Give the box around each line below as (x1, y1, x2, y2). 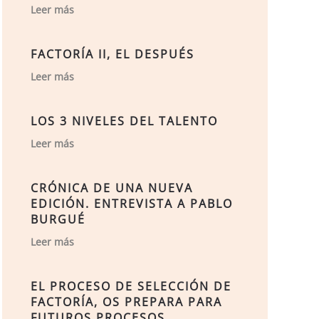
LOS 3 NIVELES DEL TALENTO (30, 113, 218, 129)
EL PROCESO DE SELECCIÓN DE (30, 278, 231, 294)
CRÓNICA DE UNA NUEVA (30, 180, 193, 196)
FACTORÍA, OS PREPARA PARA (30, 294, 222, 310)
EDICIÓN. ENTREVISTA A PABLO (30, 196, 233, 211)
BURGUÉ (30, 211, 85, 227)
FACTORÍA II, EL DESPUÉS (30, 46, 194, 62)
